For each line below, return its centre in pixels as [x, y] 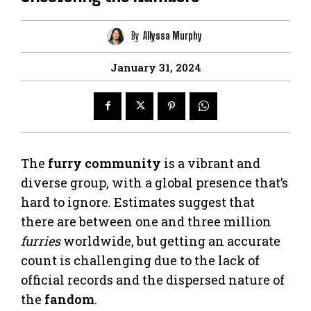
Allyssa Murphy [173, 36]
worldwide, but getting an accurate [170, 241]
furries [41, 241]
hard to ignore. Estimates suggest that [138, 202]
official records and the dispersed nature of [153, 279]
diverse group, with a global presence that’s [154, 182]
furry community [104, 163]
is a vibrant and [211, 163]
